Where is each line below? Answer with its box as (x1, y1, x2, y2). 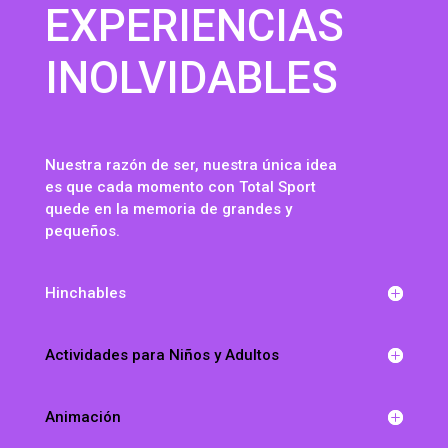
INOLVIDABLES (44, 52, 338, 105)
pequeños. (44, 222, 120, 241)
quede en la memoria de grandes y (44, 200, 292, 219)
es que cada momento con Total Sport (44, 178, 316, 197)
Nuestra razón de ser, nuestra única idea (44, 156, 337, 175)
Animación (44, 408, 121, 427)
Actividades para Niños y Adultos (44, 346, 279, 365)
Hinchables (44, 284, 126, 303)
